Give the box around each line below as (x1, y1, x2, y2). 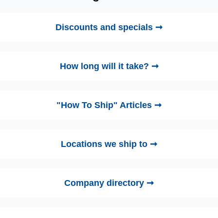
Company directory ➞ (64, 178, 154, 188)
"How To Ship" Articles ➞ (56, 100, 162, 110)
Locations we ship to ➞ (61, 139, 157, 149)
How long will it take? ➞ (59, 61, 159, 72)
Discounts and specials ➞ (55, 22, 163, 33)
